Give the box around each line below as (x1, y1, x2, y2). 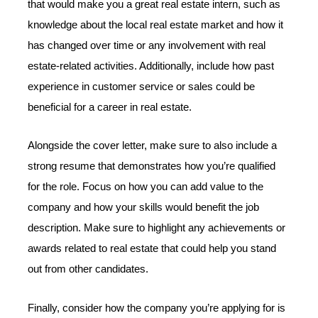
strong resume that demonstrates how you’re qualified (28, 160, 276, 172)
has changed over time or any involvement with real (28, 39, 266, 51)
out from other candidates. (28, 263, 149, 275)
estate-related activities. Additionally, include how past (28, 60, 275, 72)
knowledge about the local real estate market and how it (28, 18, 284, 31)
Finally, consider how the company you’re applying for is (28, 302, 286, 314)
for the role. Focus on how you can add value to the (28, 181, 264, 193)
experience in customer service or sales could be (28, 80, 256, 92)
